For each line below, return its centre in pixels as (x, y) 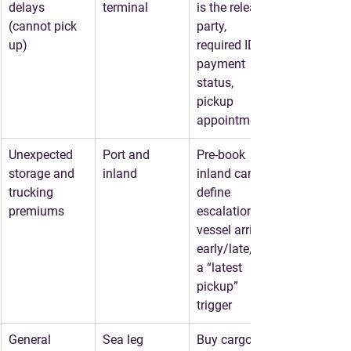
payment (223, 64)
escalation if (232, 211)
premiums (36, 211)
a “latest (221, 268)
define (215, 192)
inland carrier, (235, 174)
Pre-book (223, 155)
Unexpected (42, 155)
